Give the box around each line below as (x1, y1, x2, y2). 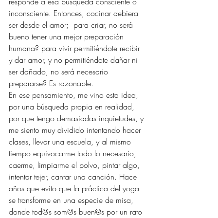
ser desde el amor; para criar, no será (9, 19, 135, 30)
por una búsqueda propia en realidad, (9, 101, 137, 112)
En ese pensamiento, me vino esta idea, (9, 89, 141, 100)
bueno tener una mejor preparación (9, 31, 126, 42)
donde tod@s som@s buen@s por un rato (9, 206, 145, 217)
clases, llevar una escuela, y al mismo (9, 136, 133, 147)
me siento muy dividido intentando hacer (9, 124, 143, 135)
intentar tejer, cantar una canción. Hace (9, 171, 139, 182)
